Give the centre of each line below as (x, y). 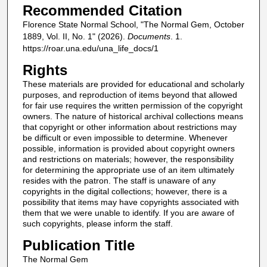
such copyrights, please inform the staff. (97, 224)
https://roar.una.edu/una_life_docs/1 (90, 49)
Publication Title (78, 245)
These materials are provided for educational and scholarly (133, 84)
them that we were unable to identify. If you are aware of (128, 213)
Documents (149, 37)
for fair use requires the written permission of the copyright (132, 106)
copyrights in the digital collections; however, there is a (125, 192)
